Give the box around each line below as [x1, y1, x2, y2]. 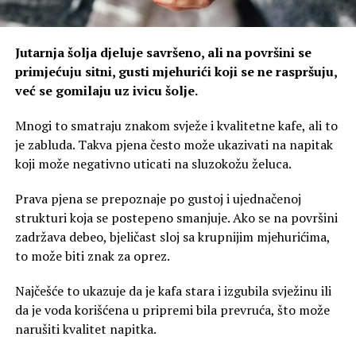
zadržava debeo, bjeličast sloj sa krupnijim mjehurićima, [14, 227, 330, 246]
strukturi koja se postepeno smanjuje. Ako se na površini [14, 208, 338, 226]
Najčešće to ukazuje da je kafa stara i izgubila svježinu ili [14, 281, 331, 300]
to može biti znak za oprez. [14, 246, 170, 265]
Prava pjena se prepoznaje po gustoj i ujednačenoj [14, 189, 301, 207]
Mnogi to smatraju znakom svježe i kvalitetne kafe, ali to [14, 116, 338, 134]
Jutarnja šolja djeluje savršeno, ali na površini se [14, 43, 311, 61]
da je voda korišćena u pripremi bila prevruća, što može [14, 300, 330, 319]
